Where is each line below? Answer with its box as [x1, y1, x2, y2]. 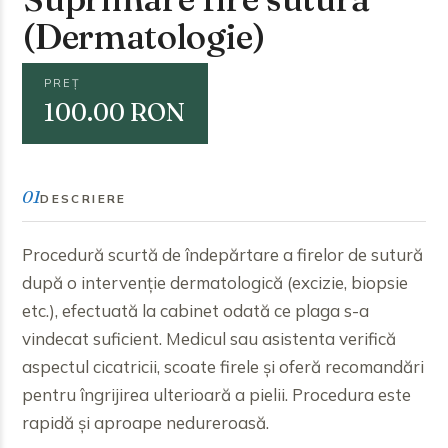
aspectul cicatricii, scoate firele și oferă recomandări [22, 356, 425, 378]
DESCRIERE [40, 190, 127, 206]
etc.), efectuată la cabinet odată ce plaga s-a [22, 300, 370, 322]
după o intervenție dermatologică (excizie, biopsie [22, 272, 409, 294]
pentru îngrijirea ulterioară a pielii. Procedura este [22, 384, 412, 406]
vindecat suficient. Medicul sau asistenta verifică [22, 328, 397, 350]
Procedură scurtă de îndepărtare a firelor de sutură [22, 244, 424, 266]
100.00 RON [44, 96, 186, 127]
